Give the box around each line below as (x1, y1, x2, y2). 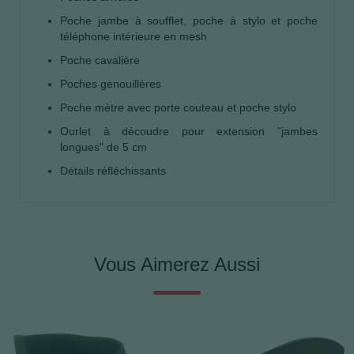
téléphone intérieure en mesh (60, 30, 210, 43)
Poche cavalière (60, 54, 143, 67)
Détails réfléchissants (60, 164, 169, 178)
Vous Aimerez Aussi (94, 254, 260, 276)
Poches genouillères (60, 77, 164, 91)
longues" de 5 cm (60, 141, 150, 154)
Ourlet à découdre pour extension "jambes (60, 125, 318, 138)
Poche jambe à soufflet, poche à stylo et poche (60, 14, 318, 28)
